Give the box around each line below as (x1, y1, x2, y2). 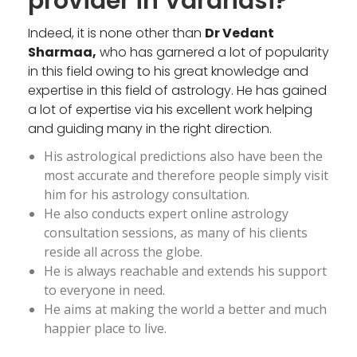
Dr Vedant (205, 23, 274, 42)
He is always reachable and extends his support (44, 261, 327, 280)
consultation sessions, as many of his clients (44, 223, 308, 241)
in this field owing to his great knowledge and (28, 61, 308, 80)
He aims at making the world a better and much (44, 300, 327, 318)
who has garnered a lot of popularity (96, 42, 329, 61)
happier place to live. (44, 319, 167, 337)
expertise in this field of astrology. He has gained (28, 80, 327, 100)
